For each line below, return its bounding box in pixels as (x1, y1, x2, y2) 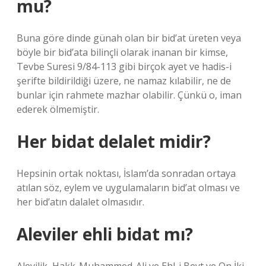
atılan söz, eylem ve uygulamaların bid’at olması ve (17, 181, 240, 194)
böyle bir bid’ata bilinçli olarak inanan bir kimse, (17, 46, 228, 59)
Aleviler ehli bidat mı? (17, 223, 193, 245)
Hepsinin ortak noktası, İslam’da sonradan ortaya (17, 167, 236, 180)
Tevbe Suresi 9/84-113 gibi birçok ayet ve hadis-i (17, 60, 232, 73)
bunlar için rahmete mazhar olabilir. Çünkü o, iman (17, 88, 242, 102)
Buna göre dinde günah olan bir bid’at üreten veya (17, 31, 241, 45)
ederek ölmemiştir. (17, 103, 99, 116)
